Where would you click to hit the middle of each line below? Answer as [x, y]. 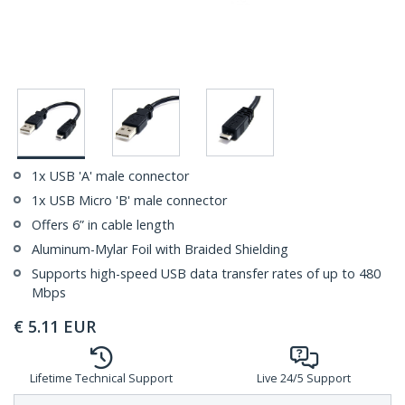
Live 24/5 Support [304, 379]
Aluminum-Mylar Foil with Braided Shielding [160, 250]
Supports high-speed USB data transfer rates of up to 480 [206, 274]
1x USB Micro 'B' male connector [129, 201]
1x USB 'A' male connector [110, 176]
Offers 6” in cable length [103, 225]
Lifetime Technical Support [101, 379]
